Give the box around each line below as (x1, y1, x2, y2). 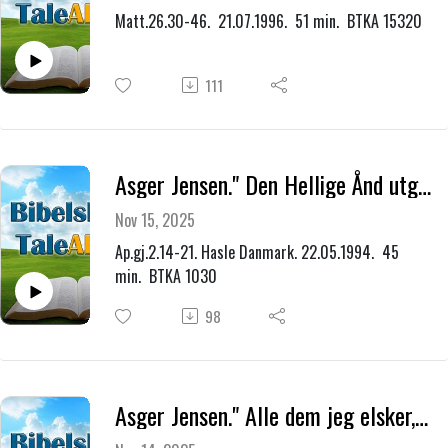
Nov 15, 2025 (114, 208, 195, 233)
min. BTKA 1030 (114, 264, 217, 289)
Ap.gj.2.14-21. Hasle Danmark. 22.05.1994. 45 (114, 240, 399, 265)
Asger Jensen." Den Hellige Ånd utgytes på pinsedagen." (417, 166, 431, 202)
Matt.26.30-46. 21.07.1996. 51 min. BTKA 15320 (114, 9, 426, 34)
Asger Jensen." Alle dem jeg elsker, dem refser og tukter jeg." (414, 397, 428, 433)
